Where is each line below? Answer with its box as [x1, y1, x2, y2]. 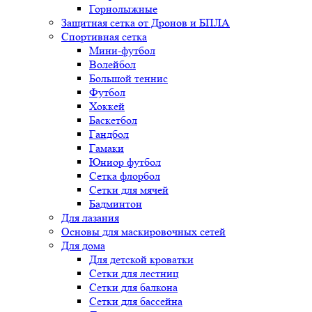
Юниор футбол [89, 155, 161, 169]
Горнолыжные [89, 1, 157, 15]
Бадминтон [89, 196, 142, 210]
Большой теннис [89, 71, 168, 85]
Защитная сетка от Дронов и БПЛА [61, 15, 230, 29]
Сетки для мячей [89, 182, 169, 196]
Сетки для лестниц [89, 266, 179, 280]
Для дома [61, 238, 105, 252]
